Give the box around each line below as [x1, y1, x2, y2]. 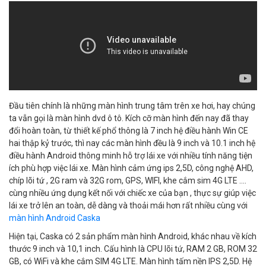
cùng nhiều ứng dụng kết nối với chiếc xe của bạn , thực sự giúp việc [9, 188, 256, 198]
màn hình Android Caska [9, 213, 100, 223]
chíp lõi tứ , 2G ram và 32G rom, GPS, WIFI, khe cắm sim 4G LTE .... [9, 175, 246, 185]
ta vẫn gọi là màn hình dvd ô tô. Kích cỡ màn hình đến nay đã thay [9, 113, 249, 123]
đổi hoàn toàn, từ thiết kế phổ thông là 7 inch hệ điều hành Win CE [9, 125, 248, 135]
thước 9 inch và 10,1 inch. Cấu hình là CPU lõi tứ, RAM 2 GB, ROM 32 [9, 243, 257, 254]
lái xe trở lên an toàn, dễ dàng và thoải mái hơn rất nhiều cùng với [9, 200, 248, 210]
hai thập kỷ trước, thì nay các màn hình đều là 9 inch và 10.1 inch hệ [9, 138, 255, 148]
